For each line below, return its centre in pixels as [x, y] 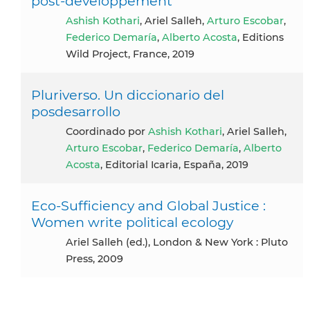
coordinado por [110, 131]
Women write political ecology [132, 222]
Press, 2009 [94, 258]
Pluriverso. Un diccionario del [128, 94]
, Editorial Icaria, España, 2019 [174, 164]
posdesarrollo [76, 111]
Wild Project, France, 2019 [130, 54]
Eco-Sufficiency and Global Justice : [148, 205]
